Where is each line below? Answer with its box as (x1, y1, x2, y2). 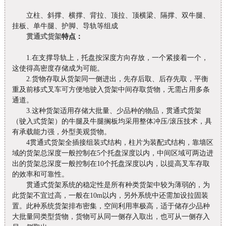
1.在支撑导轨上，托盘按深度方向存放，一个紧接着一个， (12, 53, 208, 62)
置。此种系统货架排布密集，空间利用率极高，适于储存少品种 (12, 202, 210, 210)
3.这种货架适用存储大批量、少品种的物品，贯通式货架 (12, 106, 201, 115)
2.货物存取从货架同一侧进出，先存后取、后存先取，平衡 (12, 75, 208, 83)
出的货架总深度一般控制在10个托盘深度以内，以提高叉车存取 (12, 159, 210, 167)
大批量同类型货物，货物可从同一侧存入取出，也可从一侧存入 (12, 212, 210, 220)
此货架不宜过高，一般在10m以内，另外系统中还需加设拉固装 (12, 191, 208, 199)
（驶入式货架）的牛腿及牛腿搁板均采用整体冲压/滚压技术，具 (12, 117, 212, 125)
